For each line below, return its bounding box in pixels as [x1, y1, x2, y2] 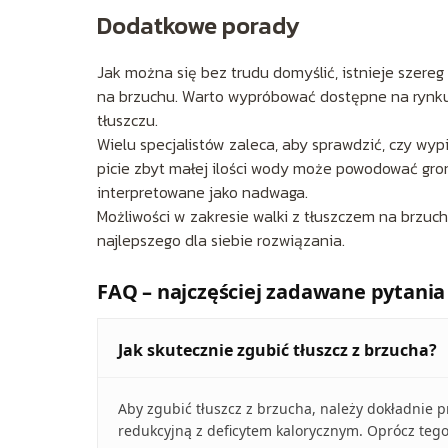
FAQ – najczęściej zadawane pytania [97, 278, 446, 306]
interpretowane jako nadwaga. [97, 180, 308, 205]
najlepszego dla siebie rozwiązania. [97, 228, 345, 253]
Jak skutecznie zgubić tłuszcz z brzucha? [118, 339, 437, 362]
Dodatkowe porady [97, 8, 300, 44]
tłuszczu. [97, 108, 158, 133]
